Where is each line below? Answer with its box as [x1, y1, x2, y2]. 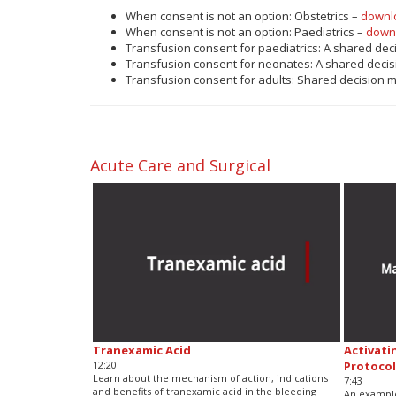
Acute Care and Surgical [90, 154, 270, 176]
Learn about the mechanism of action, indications [92, 370, 328, 385]
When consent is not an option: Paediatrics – [126, 23, 366, 40]
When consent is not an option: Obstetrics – [126, 7, 361, 24]
